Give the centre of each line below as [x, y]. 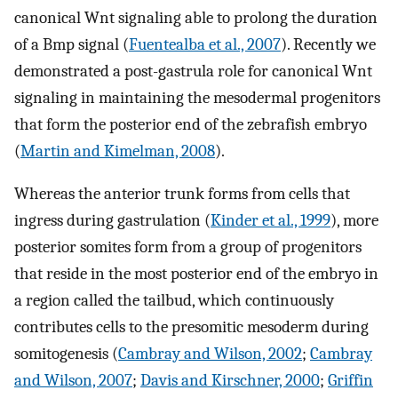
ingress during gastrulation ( [112, 221]
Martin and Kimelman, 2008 [118, 151]
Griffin [350, 381]
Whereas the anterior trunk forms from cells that [182, 194]
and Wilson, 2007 [73, 381]
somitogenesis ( [66, 354]
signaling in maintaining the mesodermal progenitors [197, 97]
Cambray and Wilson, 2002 [210, 354]
